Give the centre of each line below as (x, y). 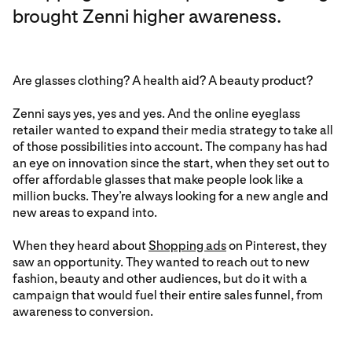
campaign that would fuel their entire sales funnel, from (168, 295)
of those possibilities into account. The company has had (170, 147)
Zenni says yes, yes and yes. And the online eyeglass (156, 114)
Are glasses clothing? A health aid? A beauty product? (163, 81)
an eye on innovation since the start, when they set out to (171, 163)
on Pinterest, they (277, 246)
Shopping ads (187, 246)
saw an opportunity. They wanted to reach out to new (161, 262)
